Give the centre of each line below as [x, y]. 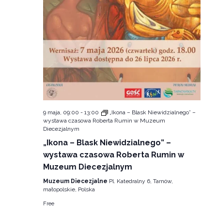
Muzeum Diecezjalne [76, 181]
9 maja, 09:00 [61, 113]
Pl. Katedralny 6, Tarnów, [141, 181]
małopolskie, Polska [69, 190]
